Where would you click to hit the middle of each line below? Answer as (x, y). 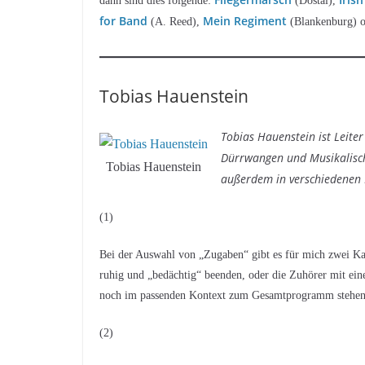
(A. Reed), (175, 21)
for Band (123, 20)
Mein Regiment (245, 20)
